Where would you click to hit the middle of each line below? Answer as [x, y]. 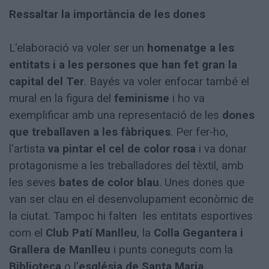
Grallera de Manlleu [60, 250]
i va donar [221, 149]
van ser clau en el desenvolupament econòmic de [131, 200]
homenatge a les [191, 48]
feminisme [142, 99]
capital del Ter [47, 82]
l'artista [29, 149]
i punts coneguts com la [172, 250]
